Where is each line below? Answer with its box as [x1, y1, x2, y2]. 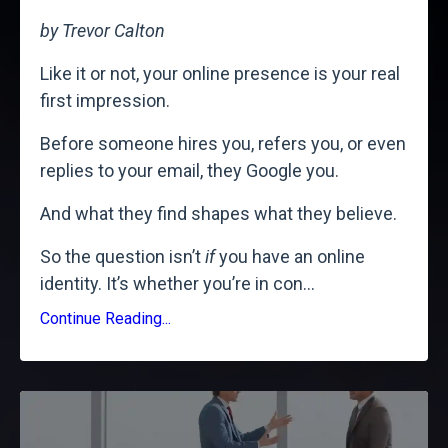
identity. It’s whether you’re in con [40, 272, 303, 294]
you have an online [215, 245, 365, 267]
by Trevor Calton [40, 19, 165, 41]
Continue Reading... [40, 308, 171, 328]
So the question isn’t [40, 245, 205, 267]
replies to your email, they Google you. [40, 159, 339, 181]
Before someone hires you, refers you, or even [40, 132, 406, 154]
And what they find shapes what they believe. [40, 202, 397, 224]
